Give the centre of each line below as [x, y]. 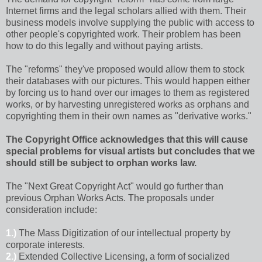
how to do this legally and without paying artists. [104, 46]
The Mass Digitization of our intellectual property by [123, 233]
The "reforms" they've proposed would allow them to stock [125, 69]
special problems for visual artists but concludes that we [130, 151]
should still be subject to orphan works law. [101, 163]
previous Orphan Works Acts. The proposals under [110, 198]
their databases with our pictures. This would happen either [128, 81]
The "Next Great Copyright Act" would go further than [115, 186]
